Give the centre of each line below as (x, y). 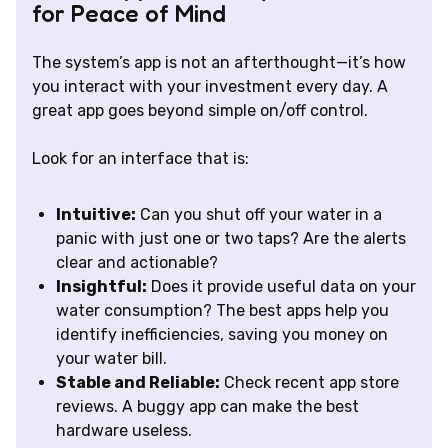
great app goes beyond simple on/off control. (200, 111)
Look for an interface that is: (140, 159)
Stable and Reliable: (138, 383)
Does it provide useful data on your (281, 287)
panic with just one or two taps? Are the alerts (231, 239)
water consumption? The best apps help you (222, 311)
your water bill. (111, 359)
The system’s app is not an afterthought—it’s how (219, 63)
